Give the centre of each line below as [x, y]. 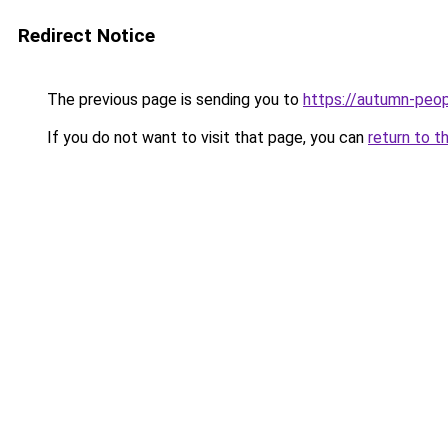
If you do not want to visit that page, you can [205, 137]
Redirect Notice [86, 35]
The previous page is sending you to [173, 99]
